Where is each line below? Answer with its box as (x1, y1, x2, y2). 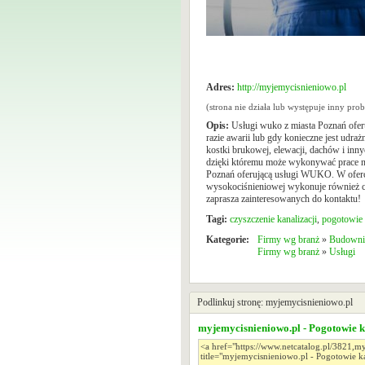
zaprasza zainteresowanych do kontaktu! (206, 193, 361, 204)
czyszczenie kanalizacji (230, 213, 317, 225)
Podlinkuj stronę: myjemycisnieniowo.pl (197, 297, 353, 308)
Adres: (206, 81, 235, 93)
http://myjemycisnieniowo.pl (237, 81, 346, 93)
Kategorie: (206, 234, 249, 245)
